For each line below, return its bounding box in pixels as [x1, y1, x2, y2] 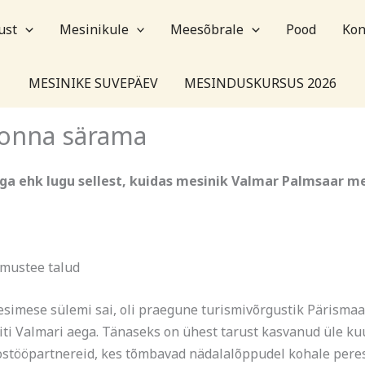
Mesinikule [59, 20, 129, 38]
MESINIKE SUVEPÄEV [29, 74, 158, 92]
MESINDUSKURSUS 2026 [184, 74, 336, 92]
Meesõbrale [170, 20, 244, 38]
